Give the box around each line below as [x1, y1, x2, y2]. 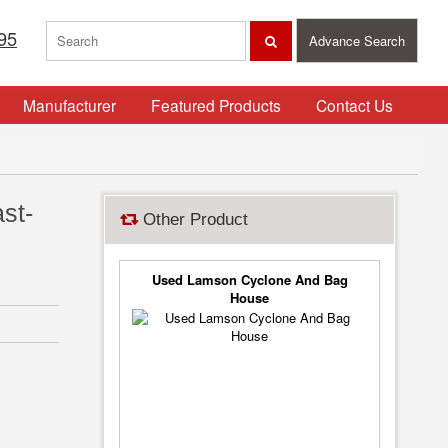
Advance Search [309, 31, 405, 50]
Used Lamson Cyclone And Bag [151, 270, 348, 289]
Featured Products [150, 94, 281, 116]
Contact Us [315, 94, 393, 116]
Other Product [138, 210, 248, 229]
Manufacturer [22, 94, 116, 116]
